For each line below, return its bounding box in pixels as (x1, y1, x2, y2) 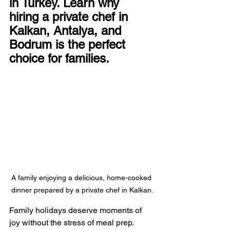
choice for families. (9, 51, 109, 65)
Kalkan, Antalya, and (9, 24, 125, 37)
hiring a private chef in (9, 10, 131, 24)
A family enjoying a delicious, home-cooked (11, 174, 154, 182)
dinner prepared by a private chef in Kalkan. (11, 186, 154, 195)
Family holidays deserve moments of (9, 205, 144, 216)
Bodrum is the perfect (9, 37, 129, 51)
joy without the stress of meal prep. (9, 218, 136, 228)
